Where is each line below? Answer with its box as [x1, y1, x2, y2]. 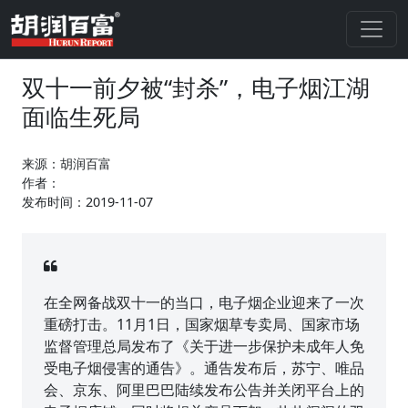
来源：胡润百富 [22, 155, 111, 173]
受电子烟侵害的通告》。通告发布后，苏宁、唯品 [44, 358, 364, 379]
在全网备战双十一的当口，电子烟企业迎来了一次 [44, 292, 364, 313]
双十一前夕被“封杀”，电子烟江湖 [22, 72, 370, 105]
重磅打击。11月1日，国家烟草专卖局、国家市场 [44, 314, 360, 335]
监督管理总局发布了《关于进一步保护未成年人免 [44, 336, 364, 357]
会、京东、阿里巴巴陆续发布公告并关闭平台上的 [44, 380, 364, 401]
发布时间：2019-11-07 [22, 193, 153, 211]
